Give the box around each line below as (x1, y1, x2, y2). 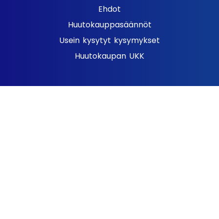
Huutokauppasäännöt (67, 19, 152, 30)
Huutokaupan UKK (75, 50, 144, 62)
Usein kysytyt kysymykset (59, 34, 160, 46)
